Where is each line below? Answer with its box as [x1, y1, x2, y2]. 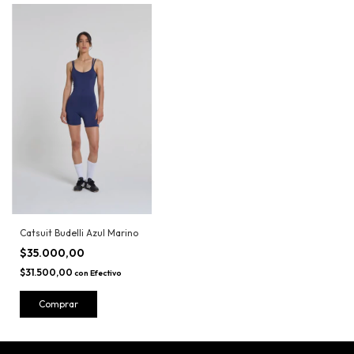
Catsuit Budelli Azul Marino [20, 226, 138, 239]
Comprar [39, 297, 78, 310]
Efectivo [90, 267, 122, 278]
